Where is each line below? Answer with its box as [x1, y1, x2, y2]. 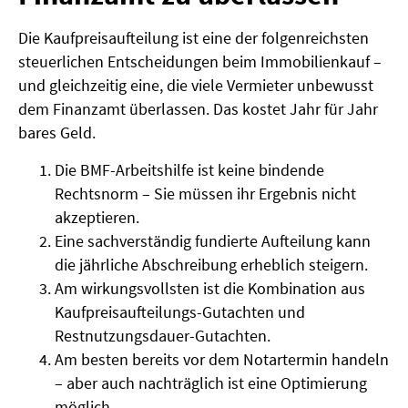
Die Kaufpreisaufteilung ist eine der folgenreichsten [18, 27, 369, 49]
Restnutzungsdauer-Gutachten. [55, 324, 270, 346]
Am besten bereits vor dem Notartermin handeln [55, 348, 389, 370]
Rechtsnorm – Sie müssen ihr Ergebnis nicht [55, 182, 356, 204]
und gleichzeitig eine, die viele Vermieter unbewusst [18, 75, 373, 97]
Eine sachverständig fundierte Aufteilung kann [55, 229, 371, 251]
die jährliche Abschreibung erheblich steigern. [55, 253, 368, 275]
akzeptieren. [55, 206, 139, 228]
